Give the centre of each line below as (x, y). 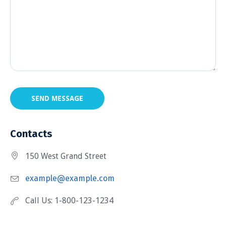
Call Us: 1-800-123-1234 (69, 201)
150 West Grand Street (66, 156)
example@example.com (70, 179)
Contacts (31, 134)
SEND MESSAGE (58, 99)
